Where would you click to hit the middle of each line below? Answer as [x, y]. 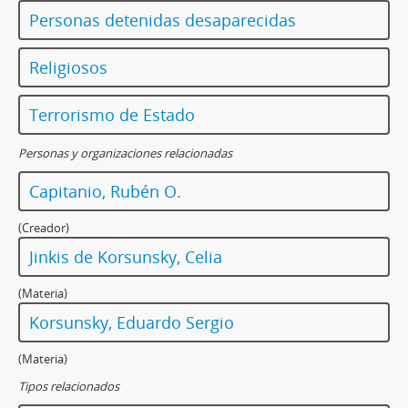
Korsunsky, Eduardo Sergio [132, 323]
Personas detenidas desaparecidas [163, 20]
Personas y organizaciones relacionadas [125, 153]
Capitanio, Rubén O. [105, 192]
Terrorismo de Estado [112, 115]
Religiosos [68, 68]
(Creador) [44, 228]
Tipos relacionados [69, 387]
